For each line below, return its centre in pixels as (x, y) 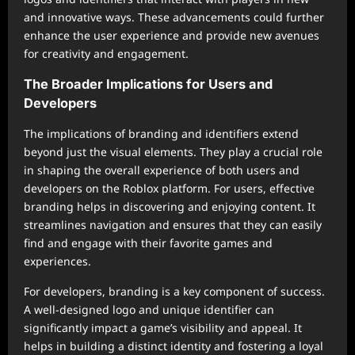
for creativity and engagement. (106, 53)
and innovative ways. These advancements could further (174, 17)
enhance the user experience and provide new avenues (172, 35)
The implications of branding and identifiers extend (161, 134)
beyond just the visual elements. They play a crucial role (173, 152)
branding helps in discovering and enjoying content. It (170, 206)
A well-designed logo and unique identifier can (149, 309)
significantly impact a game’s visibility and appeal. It (163, 328)
